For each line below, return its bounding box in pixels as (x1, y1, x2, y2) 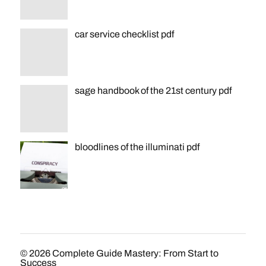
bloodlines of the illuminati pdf (74, 142, 199, 153)
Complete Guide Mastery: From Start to (52, 248, 218, 259)
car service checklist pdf (74, 29, 174, 40)
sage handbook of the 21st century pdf (74, 85, 232, 96)
